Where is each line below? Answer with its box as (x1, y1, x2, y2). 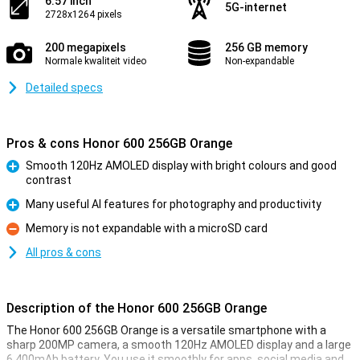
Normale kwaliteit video (45, 55, 146, 67)
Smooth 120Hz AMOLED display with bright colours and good (26, 159, 337, 172)
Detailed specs (26, 81, 103, 94)
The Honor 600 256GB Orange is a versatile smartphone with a (6, 324, 326, 337)
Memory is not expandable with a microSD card (26, 222, 268, 235)
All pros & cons (26, 246, 101, 259)
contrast (26, 174, 72, 186)
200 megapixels (45, 41, 126, 54)
